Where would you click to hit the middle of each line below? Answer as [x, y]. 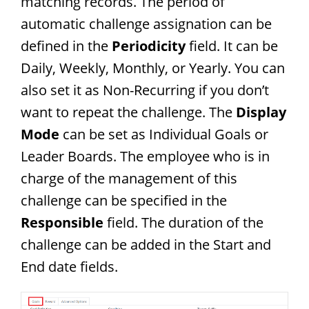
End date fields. [69, 266]
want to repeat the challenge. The [128, 112]
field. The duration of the [185, 222]
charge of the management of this [129, 178]
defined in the [66, 46]
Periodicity [150, 46]
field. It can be [233, 46]
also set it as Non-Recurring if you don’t [145, 90]
